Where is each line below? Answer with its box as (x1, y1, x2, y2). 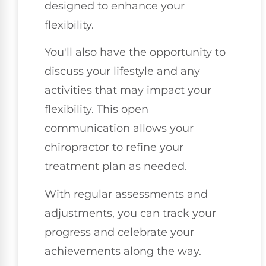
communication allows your (45, 122, 194, 135)
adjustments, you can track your (45, 206, 216, 220)
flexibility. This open (45, 103, 148, 116)
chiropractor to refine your (45, 141, 183, 154)
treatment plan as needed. (45, 160, 187, 173)
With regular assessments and (45, 187, 208, 201)
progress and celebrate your (45, 225, 194, 239)
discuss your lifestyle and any (45, 65, 200, 78)
